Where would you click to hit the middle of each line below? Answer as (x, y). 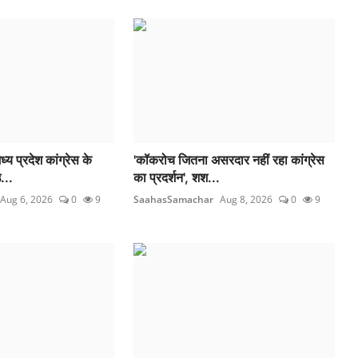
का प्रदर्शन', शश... (177, 177)
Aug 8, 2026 (247, 199)
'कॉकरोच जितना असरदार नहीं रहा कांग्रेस (229, 159)
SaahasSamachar (174, 199)
